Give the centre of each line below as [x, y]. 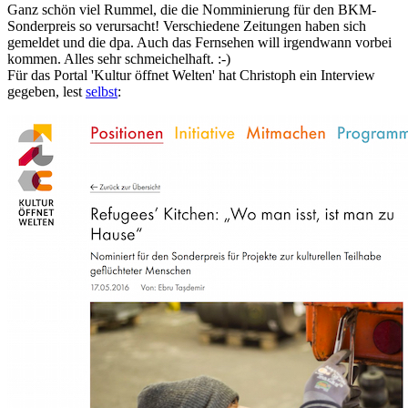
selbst [102, 92]
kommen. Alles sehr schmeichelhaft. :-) [119, 59]
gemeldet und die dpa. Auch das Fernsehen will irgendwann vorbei [199, 43]
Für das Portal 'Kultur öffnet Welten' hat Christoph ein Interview [191, 76]
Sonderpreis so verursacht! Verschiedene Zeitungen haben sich [187, 26]
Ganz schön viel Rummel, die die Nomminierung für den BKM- [192, 10]
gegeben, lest [46, 92]
